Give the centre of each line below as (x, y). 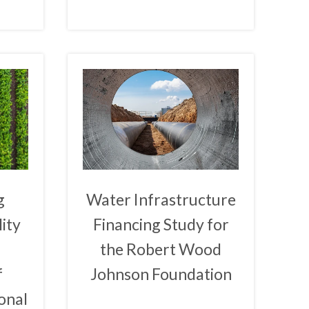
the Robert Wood (161, 249)
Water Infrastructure (161, 200)
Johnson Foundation (161, 274)
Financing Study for (161, 225)
